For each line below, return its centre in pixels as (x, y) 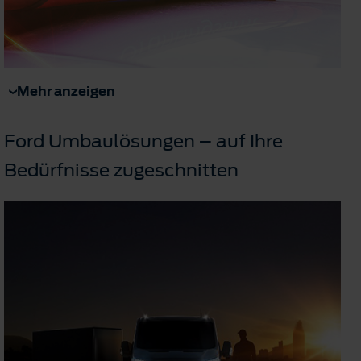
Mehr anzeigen (66, 91)
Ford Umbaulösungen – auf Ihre (143, 141)
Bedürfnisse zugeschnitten (121, 170)
